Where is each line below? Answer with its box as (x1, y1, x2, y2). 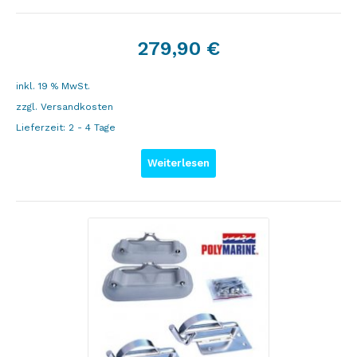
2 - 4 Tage (69, 122, 116, 133)
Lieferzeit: (16, 122, 69, 133)
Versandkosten (41, 101, 113, 112)
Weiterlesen (147, 157, 210, 169)
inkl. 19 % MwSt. (16, 80, 90, 92)
